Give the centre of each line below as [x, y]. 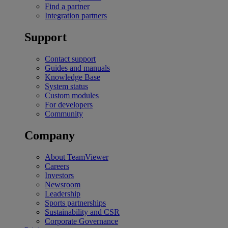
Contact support [70, 59]
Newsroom [63, 184]
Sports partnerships [75, 203]
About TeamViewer [77, 157]
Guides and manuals [77, 68]
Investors [59, 175]
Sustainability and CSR [82, 212]
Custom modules [72, 96]
